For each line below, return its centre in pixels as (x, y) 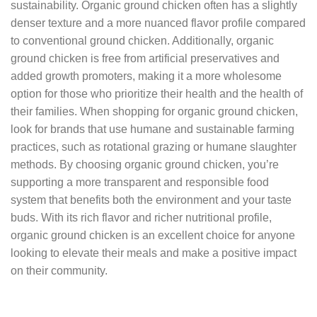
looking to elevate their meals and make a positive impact (154, 253)
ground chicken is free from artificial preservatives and (145, 58)
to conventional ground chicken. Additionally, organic (142, 40)
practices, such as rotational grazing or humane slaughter (154, 146)
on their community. (59, 270)
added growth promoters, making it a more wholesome (146, 76)
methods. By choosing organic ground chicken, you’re (145, 164)
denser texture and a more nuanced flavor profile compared (158, 23)
